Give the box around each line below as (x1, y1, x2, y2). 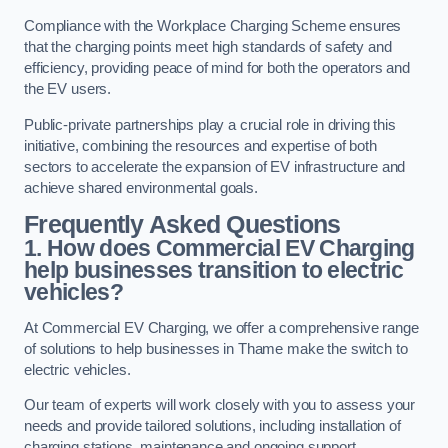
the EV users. (24, 81, 112, 98)
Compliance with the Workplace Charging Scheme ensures (24, 18, 402, 35)
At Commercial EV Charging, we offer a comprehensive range (24, 319, 419, 336)
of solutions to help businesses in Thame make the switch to (24, 340, 408, 357)
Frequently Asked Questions (24, 211, 341, 239)
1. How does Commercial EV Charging (24, 235, 415, 262)
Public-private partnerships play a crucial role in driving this (24, 116, 396, 133)
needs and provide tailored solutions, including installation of (24, 418, 401, 435)
